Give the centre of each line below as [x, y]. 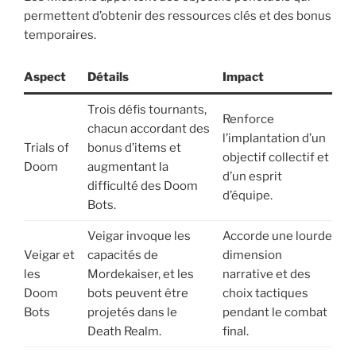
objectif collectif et [275, 158]
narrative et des [266, 275]
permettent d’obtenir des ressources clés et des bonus [178, 15]
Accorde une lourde [277, 236]
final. [235, 332]
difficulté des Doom [142, 186]
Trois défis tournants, [147, 110]
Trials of [46, 148]
